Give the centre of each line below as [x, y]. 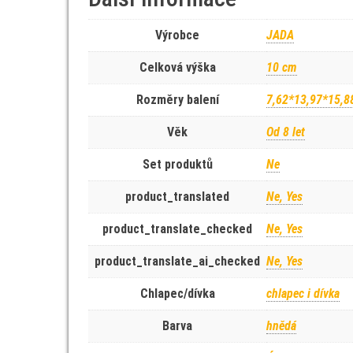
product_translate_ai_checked [177, 261]
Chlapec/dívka [177, 294]
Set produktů [177, 164]
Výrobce [177, 35]
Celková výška [177, 67]
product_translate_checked [177, 229]
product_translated [177, 197]
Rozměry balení [177, 100]
